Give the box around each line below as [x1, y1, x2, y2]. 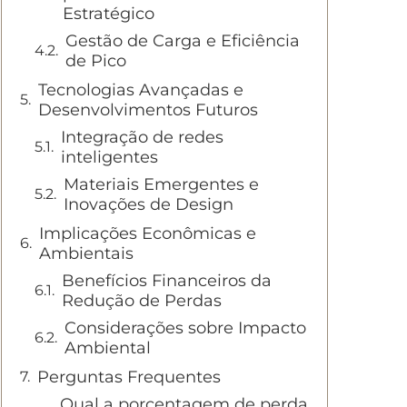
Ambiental [65, 338, 151, 358]
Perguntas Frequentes [37, 367, 221, 387]
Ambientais [39, 243, 134, 263]
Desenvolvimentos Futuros [38, 100, 258, 120]
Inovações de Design [64, 194, 233, 214]
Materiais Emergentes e [64, 174, 259, 194]
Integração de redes [61, 127, 223, 147]
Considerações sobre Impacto [65, 318, 306, 338]
